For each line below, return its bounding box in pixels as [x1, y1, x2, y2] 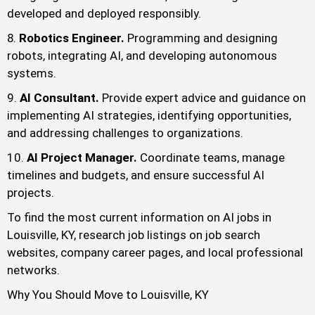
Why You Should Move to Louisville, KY [7, 288, 209, 302]
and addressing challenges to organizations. [7, 126, 243, 141]
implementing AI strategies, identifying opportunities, [7, 108, 291, 123]
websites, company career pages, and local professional [7, 245, 303, 260]
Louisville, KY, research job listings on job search [7, 228, 260, 243]
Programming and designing [124, 31, 278, 46]
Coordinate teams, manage [140, 150, 285, 165]
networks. [7, 263, 60, 278]
